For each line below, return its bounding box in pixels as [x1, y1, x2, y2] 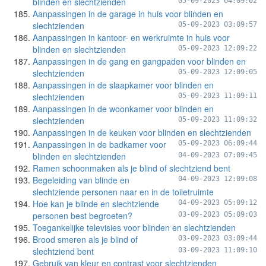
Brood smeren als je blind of [33, 233, 138, 245]
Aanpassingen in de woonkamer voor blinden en [33, 103, 214, 115]
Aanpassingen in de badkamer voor [33, 138, 166, 150]
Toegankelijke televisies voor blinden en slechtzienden [33, 221, 236, 233]
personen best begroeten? [33, 210, 132, 221]
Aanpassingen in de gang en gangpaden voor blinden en [33, 55, 246, 67]
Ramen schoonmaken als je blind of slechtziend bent [33, 162, 230, 174]
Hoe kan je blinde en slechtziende [33, 198, 159, 210]
